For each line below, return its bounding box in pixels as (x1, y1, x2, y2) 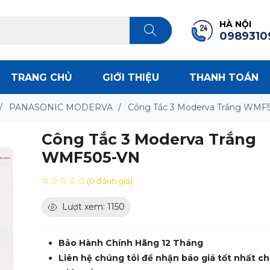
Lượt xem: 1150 (62, 201, 125, 212)
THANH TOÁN (189, 71, 259, 83)
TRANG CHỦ (10, 71, 72, 83)
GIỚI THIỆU (102, 71, 159, 83)
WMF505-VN (42, 148, 140, 166)
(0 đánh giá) (87, 175, 133, 186)
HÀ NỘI (219, 19, 252, 30)
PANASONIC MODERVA (8, 102, 113, 113)
